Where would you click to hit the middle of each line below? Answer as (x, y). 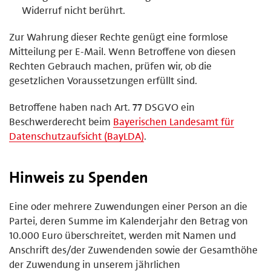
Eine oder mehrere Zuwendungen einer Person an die (128, 206)
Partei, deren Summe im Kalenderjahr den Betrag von (129, 220)
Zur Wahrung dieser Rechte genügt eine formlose (119, 37)
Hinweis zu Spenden (79, 177)
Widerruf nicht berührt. (74, 10)
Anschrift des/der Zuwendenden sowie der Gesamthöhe (133, 250)
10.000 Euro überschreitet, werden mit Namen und (122, 235)
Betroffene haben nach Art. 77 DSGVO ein (102, 107)
